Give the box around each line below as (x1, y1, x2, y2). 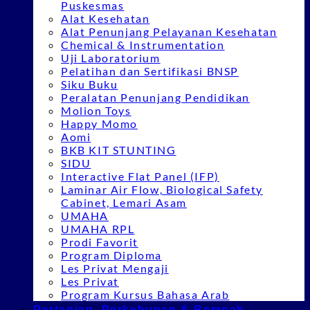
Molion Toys (61, 104, 131, 117)
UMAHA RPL (61, 222, 135, 235)
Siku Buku (61, 77, 118, 91)
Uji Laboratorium (61, 51, 161, 64)
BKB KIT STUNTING (61, 143, 176, 156)
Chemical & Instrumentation (61, 38, 225, 51)
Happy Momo (61, 117, 138, 130)
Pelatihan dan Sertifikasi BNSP (61, 64, 239, 77)
